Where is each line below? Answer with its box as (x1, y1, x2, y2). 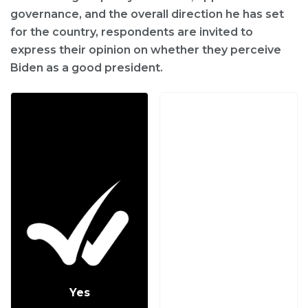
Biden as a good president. (10, 61, 163, 75)
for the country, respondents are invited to (10, 25, 253, 39)
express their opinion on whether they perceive (10, 43, 281, 57)
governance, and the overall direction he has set (10, 8, 284, 21)
